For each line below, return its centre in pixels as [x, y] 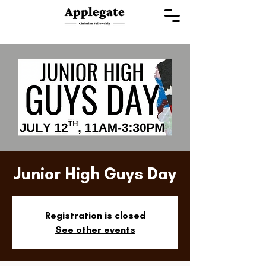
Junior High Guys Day [95, 173]
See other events [95, 229]
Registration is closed [95, 215]
